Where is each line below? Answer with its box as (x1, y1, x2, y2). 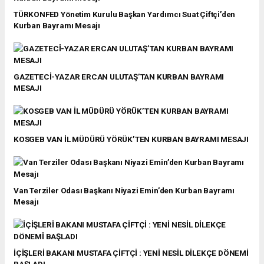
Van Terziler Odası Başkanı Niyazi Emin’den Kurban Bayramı (14, 185, 235, 195)
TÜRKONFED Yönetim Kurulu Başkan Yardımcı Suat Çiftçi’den (14, 9, 236, 19)
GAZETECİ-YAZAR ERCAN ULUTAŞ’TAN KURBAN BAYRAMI (14, 71, 225, 81)
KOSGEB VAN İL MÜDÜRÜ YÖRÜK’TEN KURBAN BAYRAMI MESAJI (14, 134, 249, 144)
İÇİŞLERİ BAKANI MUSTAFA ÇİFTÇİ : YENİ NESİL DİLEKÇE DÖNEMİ (14, 247, 249, 258)
